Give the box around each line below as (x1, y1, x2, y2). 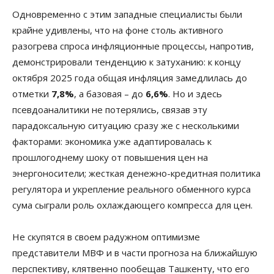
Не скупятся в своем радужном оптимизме (12, 230, 200, 243)
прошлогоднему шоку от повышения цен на (12, 150, 208, 163)
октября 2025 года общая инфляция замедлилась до (12, 71, 247, 84)
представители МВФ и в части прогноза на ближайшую (12, 246, 257, 259)
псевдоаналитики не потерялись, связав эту (12, 103, 207, 116)
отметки (12, 87, 51, 100)
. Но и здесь (168, 87, 222, 100)
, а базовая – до (74, 87, 146, 100)
